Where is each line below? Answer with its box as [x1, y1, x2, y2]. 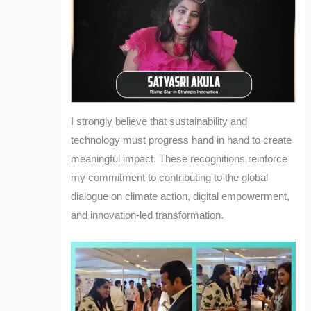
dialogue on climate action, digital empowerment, [71, 191, 290, 203]
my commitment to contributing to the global [71, 172, 269, 184]
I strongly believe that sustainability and [71, 116, 248, 128]
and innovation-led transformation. [71, 210, 224, 221]
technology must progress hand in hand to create [71, 135, 292, 146]
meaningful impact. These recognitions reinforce [71, 153, 288, 165]
